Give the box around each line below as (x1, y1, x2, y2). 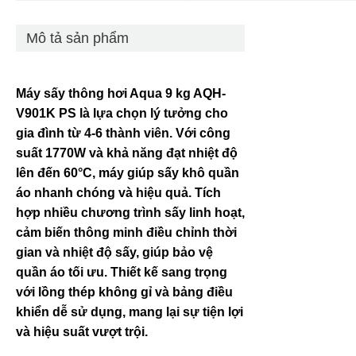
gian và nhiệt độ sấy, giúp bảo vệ (16, 245, 213, 259)
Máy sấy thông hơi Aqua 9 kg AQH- (16, 86, 226, 100)
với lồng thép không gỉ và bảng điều (16, 284, 233, 299)
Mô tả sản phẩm (26, 29, 129, 46)
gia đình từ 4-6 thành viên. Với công (16, 126, 230, 140)
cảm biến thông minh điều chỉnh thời (16, 225, 237, 239)
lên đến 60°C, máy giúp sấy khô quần (16, 165, 239, 180)
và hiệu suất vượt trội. (16, 324, 148, 339)
